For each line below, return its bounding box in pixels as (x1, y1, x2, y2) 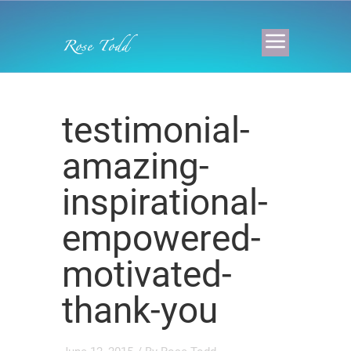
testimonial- (62, 109, 250, 151)
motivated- (62, 253, 232, 295)
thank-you (62, 289, 218, 331)
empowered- (62, 217, 261, 259)
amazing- (62, 145, 209, 187)
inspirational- (62, 181, 268, 223)
